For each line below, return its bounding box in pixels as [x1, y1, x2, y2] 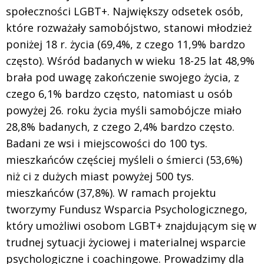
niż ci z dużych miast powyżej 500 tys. [6, 169, 194, 184]
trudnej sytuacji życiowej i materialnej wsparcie [6, 235, 246, 250]
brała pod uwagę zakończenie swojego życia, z [6, 70, 239, 85]
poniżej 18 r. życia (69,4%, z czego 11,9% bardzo [6, 37, 245, 52]
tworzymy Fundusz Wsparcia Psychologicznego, [6, 202, 247, 217]
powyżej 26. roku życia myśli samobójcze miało [6, 103, 242, 118]
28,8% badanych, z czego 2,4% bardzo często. [6, 120, 235, 134]
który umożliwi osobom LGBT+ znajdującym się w [6, 219, 256, 233]
